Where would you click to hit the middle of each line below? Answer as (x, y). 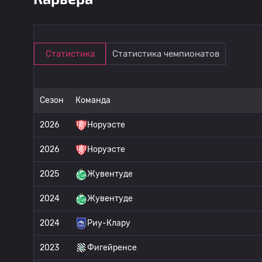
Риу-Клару (109, 223)
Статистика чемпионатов (166, 54)
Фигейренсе (112, 248)
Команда (93, 100)
